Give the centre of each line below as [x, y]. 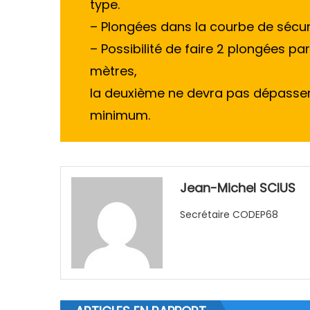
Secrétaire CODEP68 [229, 215]
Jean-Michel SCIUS [238, 188]
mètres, [113, 71]
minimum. [120, 115]
